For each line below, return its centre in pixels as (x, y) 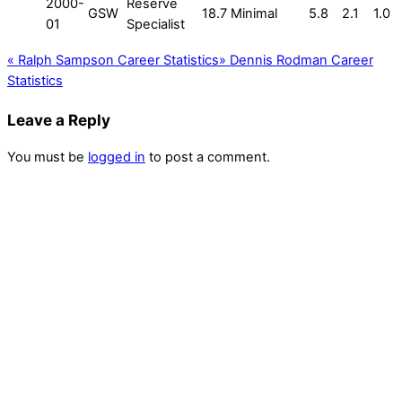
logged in (117, 157)
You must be (48, 157)
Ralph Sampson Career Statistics (117, 61)
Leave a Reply (59, 119)
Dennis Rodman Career (300, 61)
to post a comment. (208, 157)
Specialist (156, 24)
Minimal (254, 13)
